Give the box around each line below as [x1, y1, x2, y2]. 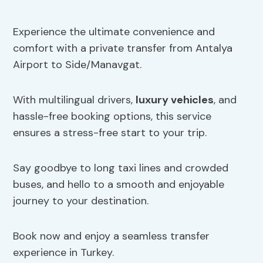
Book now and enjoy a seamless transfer [13, 228, 210, 243]
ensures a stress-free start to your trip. [13, 125, 207, 140]
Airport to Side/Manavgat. [13, 57, 142, 72]
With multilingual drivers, [13, 92, 136, 107]
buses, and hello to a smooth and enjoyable [13, 177, 225, 191]
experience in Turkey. [13, 245, 114, 259]
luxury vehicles [136, 92, 214, 107]
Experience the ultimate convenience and [13, 24, 215, 39]
